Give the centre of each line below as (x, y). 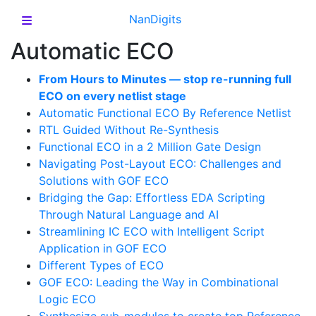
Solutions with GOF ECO (104, 181)
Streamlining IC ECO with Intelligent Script (152, 231)
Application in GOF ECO (103, 248)
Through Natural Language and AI (129, 214)
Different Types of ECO (101, 265)
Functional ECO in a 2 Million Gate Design (150, 147)
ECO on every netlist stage (113, 96)
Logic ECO (67, 299)
